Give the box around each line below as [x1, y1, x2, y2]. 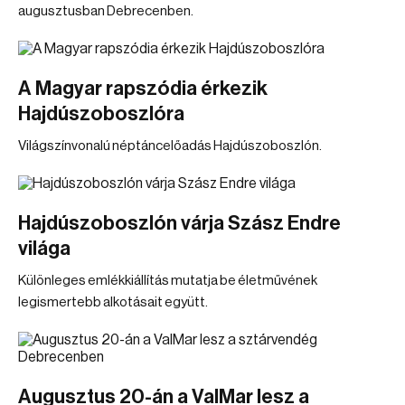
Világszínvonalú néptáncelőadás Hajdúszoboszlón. [18, 139, 322, 153]
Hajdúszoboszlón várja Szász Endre [18, 213, 341, 233]
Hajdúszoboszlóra [18, 104, 184, 124]
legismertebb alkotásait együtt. [18, 296, 208, 309]
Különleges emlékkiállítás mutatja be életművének [18, 274, 317, 287]
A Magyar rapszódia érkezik [18, 79, 268, 99]
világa [18, 239, 71, 259]
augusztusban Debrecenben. [18, 5, 193, 18]
